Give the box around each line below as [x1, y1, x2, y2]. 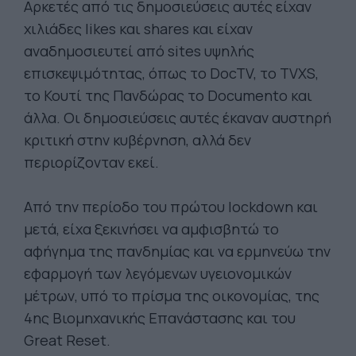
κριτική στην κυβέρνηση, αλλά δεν [24, 130, 251, 149]
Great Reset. [24, 331, 110, 350]
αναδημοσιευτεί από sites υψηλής [24, 41, 254, 60]
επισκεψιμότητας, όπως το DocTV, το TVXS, [24, 64, 319, 83]
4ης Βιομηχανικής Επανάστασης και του [24, 308, 296, 327]
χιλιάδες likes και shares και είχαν [24, 19, 253, 38]
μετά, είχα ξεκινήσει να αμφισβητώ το [24, 219, 279, 238]
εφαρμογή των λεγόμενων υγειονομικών [24, 264, 292, 283]
